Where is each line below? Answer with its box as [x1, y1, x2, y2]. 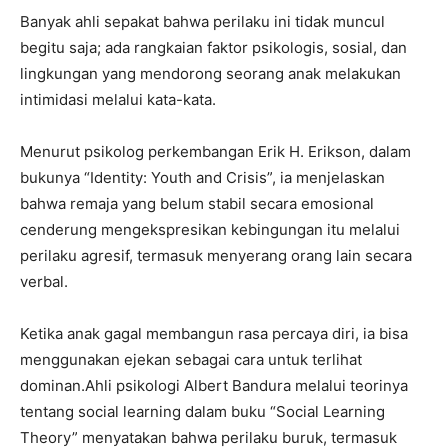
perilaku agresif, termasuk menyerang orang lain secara [20, 246, 412, 266]
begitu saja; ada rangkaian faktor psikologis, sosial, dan [20, 38, 407, 58]
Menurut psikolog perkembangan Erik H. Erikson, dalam [20, 142, 411, 162]
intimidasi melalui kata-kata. [20, 90, 216, 110]
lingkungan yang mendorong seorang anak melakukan [20, 64, 401, 84]
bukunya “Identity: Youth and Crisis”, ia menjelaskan [20, 168, 385, 188]
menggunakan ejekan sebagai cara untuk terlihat [20, 350, 362, 370]
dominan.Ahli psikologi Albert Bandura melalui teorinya [20, 376, 408, 396]
